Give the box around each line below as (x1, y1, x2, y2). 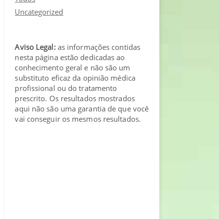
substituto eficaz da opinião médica (15, 73, 135, 83)
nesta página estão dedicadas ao (15, 52, 125, 62)
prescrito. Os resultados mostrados (15, 93, 135, 103)
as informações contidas (55, 42, 141, 52)
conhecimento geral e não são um (15, 63, 131, 72)
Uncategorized (15, 7, 64, 17)
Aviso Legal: (15, 42, 56, 52)
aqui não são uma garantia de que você (15, 104, 149, 113)
